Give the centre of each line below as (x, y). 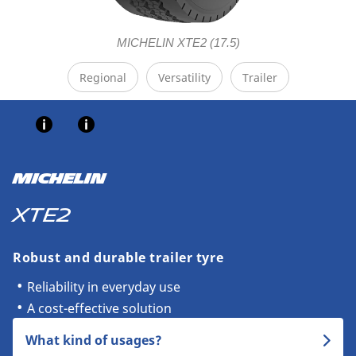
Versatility (184, 77)
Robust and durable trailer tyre (118, 257)
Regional (103, 77)
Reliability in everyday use (104, 287)
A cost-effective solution (99, 308)
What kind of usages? (94, 340)
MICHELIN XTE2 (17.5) (178, 43)
